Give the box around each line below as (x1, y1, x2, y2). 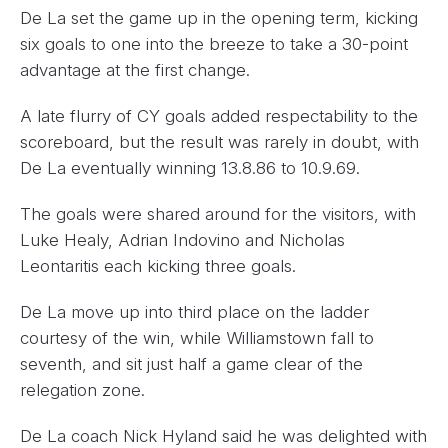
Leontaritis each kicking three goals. (20, 256, 296, 276)
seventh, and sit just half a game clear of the (20, 354, 363, 374)
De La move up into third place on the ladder (20, 302, 369, 322)
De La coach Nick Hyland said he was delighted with (20, 426, 427, 446)
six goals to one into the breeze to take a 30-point (20, 34, 408, 54)
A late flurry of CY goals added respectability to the (20, 106, 418, 126)
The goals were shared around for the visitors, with (20, 204, 416, 224)
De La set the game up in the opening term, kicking (20, 8, 418, 28)
